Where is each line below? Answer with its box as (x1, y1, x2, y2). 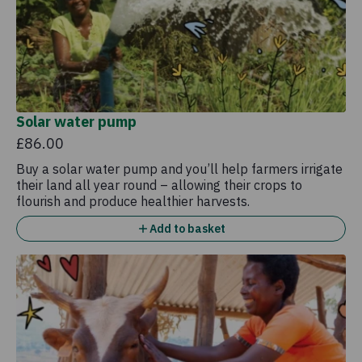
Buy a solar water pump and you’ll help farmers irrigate (16, 161, 343, 177)
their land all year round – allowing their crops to (16, 177, 302, 193)
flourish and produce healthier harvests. (16, 193, 250, 209)
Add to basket (149, 221, 225, 236)
